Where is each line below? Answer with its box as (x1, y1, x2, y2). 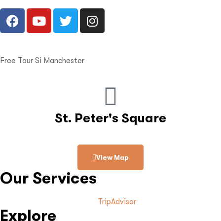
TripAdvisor (97, 197, 136, 207)
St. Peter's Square (55, 111, 166, 126)
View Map (96, 153, 129, 162)
